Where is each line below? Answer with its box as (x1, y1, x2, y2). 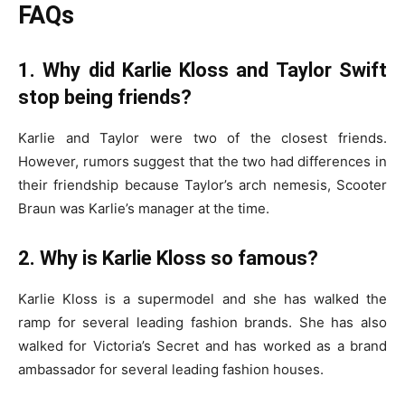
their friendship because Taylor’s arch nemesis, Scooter (18, 176, 387, 194)
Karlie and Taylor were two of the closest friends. (18, 129, 387, 147)
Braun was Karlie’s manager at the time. (18, 200, 269, 218)
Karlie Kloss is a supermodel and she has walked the (18, 290, 387, 308)
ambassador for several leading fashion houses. (18, 361, 324, 379)
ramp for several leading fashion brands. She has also (18, 314, 387, 332)
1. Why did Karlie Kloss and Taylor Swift (18, 59, 387, 82)
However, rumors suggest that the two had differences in (18, 153, 387, 171)
